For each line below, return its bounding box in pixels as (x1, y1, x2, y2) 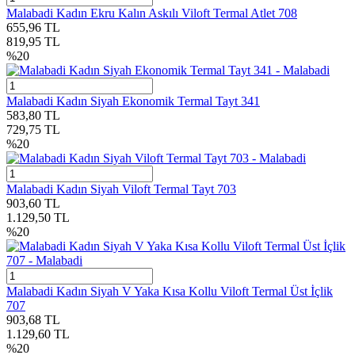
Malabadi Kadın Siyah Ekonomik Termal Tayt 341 (6, 94, 260, 109)
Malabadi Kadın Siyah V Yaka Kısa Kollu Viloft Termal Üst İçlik (6, 284, 333, 299)
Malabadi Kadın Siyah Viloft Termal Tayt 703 (6, 182, 236, 197)
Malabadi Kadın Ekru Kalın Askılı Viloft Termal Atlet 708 (6, 6, 297, 21)
